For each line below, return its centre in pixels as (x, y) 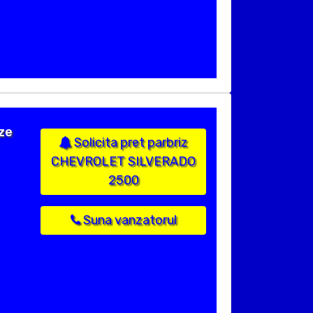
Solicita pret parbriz (130, 143)
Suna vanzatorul (128, 220)
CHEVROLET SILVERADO (123, 162)
